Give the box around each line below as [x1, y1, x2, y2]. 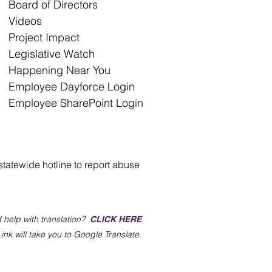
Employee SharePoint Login [8, 96, 143, 110]
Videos [8, 14, 42, 28]
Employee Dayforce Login [8, 80, 135, 93]
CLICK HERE [90, 214, 141, 224]
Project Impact [8, 30, 83, 44]
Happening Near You [8, 63, 110, 77]
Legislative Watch [8, 47, 98, 61]
